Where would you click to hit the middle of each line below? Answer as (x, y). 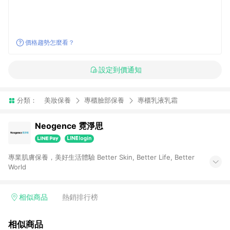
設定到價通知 (120, 70)
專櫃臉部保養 (104, 100)
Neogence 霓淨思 (69, 126)
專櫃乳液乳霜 (158, 100)
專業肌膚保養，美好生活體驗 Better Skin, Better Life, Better (101, 157)
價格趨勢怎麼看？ (50, 42)
